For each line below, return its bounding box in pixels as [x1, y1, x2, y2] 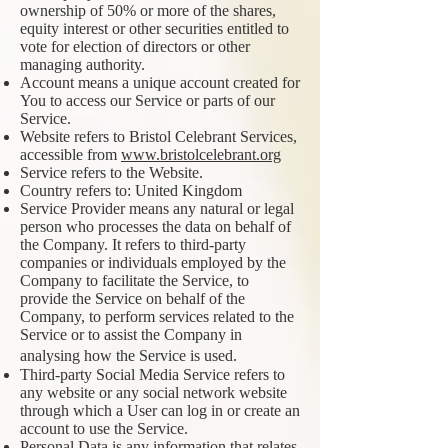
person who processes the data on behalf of [20, 218, 291, 235]
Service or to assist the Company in [20, 326, 242, 343]
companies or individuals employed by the [20, 254, 286, 271]
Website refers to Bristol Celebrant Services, [20, 128, 297, 145]
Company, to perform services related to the [20, 308, 294, 325]
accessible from [20, 146, 121, 163]
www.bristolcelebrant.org [121, 146, 281, 163]
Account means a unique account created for [20, 74, 300, 91]
